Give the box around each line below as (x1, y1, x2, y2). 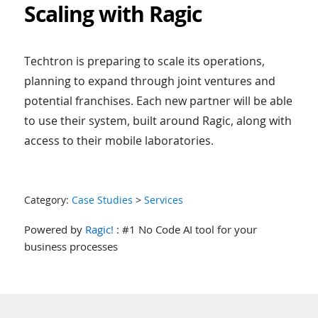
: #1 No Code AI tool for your (113, 221, 257, 236)
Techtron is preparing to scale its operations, (23, 53, 265, 69)
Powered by (23, 221, 85, 236)
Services (143, 192, 183, 207)
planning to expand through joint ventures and (23, 72, 275, 89)
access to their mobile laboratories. (23, 132, 214, 148)
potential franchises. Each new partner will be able (23, 92, 292, 109)
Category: (23, 192, 72, 207)
